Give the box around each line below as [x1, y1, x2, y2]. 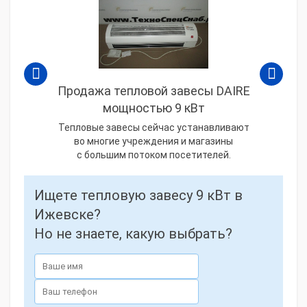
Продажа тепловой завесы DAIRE [57, 84, 250, 98]
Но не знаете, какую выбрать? [34, 225, 232, 242]
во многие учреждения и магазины [74, 136, 233, 147]
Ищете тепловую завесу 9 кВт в [34, 187, 243, 204]
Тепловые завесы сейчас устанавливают [58, 122, 249, 133]
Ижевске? [34, 206, 101, 223]
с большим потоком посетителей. [76, 149, 231, 160]
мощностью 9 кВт [102, 101, 205, 115]
